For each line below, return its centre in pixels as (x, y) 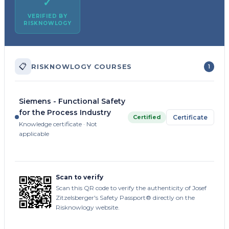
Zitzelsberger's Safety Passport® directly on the (125, 198)
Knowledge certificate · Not (58, 124)
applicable (34, 134)
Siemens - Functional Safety (72, 101)
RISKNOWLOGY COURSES (82, 67)
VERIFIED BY (48, 16)
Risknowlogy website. (88, 208)
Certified (147, 117)
